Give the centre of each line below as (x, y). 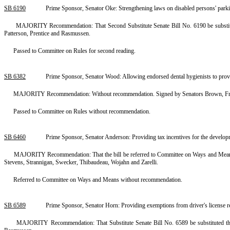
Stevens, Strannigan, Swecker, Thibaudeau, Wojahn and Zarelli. (81, 162)
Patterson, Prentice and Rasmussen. (47, 33)
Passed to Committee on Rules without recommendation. (82, 111)
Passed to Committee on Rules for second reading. (74, 51)
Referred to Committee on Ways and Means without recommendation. (98, 180)
